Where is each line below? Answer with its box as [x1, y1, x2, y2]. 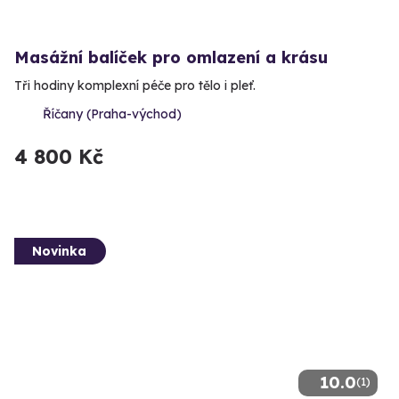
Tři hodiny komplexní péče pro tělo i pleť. [14, 77, 256, 94]
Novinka [32, 242, 86, 259]
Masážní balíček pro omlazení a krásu [14, 46, 328, 68]
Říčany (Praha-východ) [43, 105, 182, 122]
